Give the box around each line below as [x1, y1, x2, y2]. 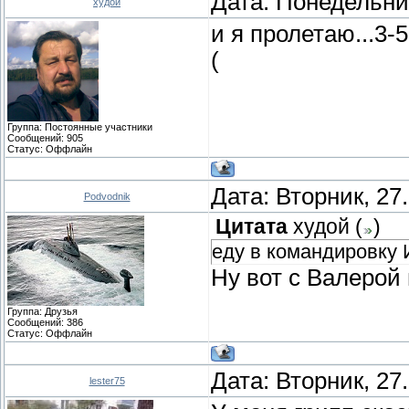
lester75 [89, 374, 125, 386]
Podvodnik [83, 190, 131, 202]
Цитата [215, 215, 288, 238]
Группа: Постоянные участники [7, 121, 152, 132]
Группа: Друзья [7, 305, 78, 317]
